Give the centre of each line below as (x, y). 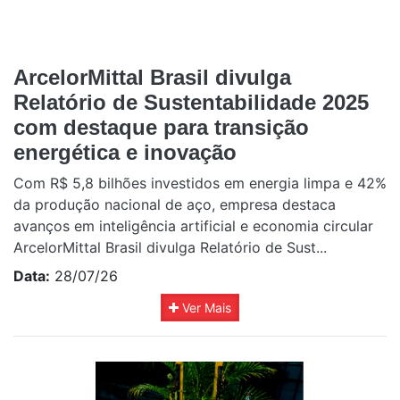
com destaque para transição (161, 128)
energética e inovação (125, 153)
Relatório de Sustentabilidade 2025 (191, 103)
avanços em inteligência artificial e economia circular (193, 226)
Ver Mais (205, 308)
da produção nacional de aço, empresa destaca (175, 205)
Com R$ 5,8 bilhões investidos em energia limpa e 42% (200, 183)
